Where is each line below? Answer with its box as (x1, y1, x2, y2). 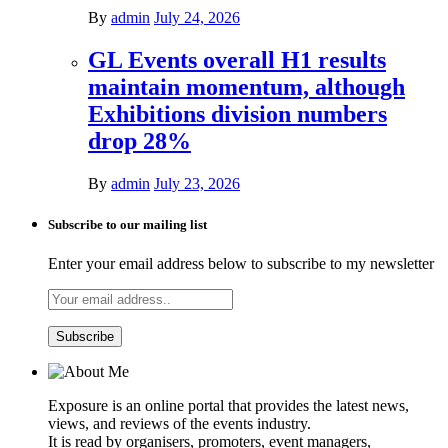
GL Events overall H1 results (88, 46, 386, 73)
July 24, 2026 (154, 9, 240, 27)
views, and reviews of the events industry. (48, 415, 311, 433)
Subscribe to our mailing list (48, 217, 207, 233)
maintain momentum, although (88, 73, 405, 100)
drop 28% (88, 127, 191, 154)
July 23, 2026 (154, 174, 240, 192)
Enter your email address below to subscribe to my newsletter (48, 255, 434, 273)
